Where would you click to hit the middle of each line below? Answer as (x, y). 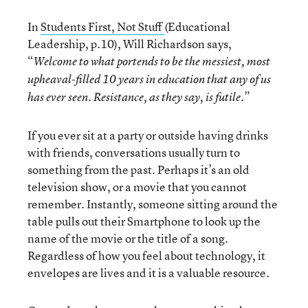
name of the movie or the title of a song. (128, 238)
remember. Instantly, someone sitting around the (153, 204)
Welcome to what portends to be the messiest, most (152, 61)
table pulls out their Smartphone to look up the (144, 221)
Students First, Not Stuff (102, 26)
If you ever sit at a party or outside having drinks (148, 135)
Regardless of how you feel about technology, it (146, 255)
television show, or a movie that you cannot (137, 187)
